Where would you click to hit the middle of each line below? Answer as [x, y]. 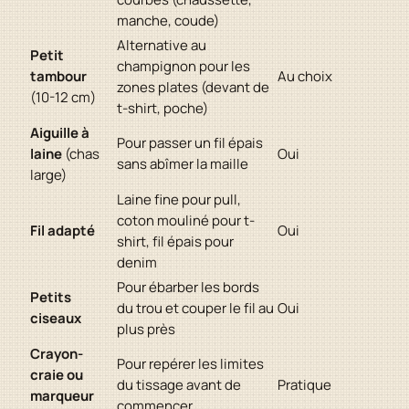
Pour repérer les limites [190, 364]
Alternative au [162, 46]
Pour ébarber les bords [188, 288]
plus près [146, 330]
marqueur [62, 396]
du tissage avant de [179, 385]
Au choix [305, 77]
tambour [58, 77]
